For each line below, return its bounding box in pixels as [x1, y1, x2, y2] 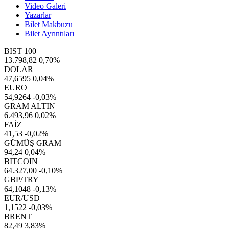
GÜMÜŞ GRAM [4, 139, 61, 147]
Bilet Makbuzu [25, 20, 73, 29]
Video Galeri [25, 2, 66, 10]
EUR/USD [4, 194, 40, 202]
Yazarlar [25, 11, 51, 19]
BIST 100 [4, 47, 36, 55]
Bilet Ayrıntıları [25, 29, 74, 38]
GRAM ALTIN [4, 102, 55, 110]
